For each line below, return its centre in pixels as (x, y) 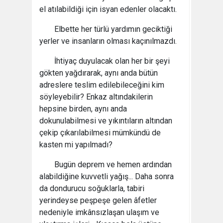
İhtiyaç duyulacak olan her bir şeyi (112, 61)
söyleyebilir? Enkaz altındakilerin (96, 97)
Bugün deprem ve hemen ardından (113, 165)
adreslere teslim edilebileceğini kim (102, 85)
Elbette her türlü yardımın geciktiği (113, 29)
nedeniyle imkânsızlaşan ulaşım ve (99, 212)
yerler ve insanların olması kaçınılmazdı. (108, 41)
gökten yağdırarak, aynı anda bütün (99, 73)
